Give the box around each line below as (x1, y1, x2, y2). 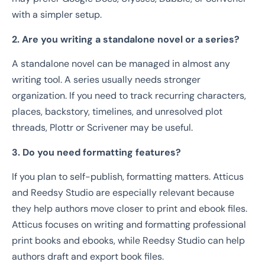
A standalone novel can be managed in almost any (12, 57, 230, 70)
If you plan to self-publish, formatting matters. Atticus (12, 170, 244, 183)
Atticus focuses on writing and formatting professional (12, 218, 246, 231)
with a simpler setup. (12, 8, 102, 21)
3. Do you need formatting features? (12, 146, 181, 159)
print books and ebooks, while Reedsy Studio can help (12, 234, 245, 247)
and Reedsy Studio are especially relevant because (12, 186, 234, 199)
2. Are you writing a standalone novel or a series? (12, 33, 240, 46)
